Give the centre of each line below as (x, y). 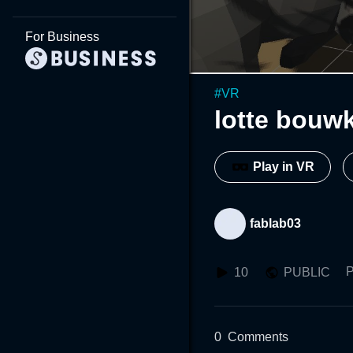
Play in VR (284, 167)
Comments (258, 336)
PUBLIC (307, 272)
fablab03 (275, 223)
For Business (62, 37)
